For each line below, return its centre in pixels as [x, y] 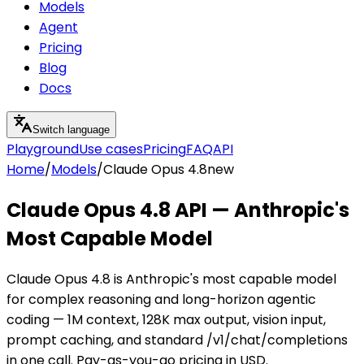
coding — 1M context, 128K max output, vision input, [166, 319]
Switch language [71, 130]
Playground [43, 149]
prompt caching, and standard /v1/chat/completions [177, 340]
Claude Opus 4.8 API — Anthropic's [178, 210]
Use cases [111, 149]
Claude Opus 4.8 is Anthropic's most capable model [171, 279]
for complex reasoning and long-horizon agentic [161, 299]
